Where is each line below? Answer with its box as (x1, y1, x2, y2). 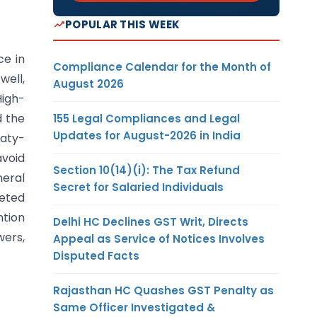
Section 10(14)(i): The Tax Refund (53, 162, 240, 178)
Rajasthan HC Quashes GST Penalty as (53, 282, 274, 298)
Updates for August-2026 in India (53, 127, 241, 143)
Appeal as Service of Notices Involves (53, 231, 265, 246)
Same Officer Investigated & (53, 299, 215, 315)
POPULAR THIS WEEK (65, 16, 180, 32)
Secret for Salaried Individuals (53, 179, 224, 195)
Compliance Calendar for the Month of (53, 59, 271, 74)
